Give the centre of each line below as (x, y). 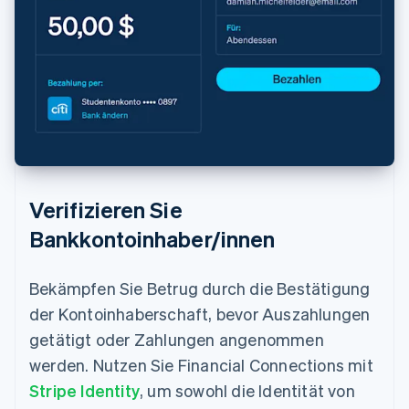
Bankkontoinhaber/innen (152, 239)
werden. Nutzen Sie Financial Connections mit (201, 365)
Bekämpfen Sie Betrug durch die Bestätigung (200, 288)
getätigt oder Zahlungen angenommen (177, 340)
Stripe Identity (84, 391)
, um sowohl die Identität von (247, 391)
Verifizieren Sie (106, 210)
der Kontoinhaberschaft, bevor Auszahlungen (200, 314)
